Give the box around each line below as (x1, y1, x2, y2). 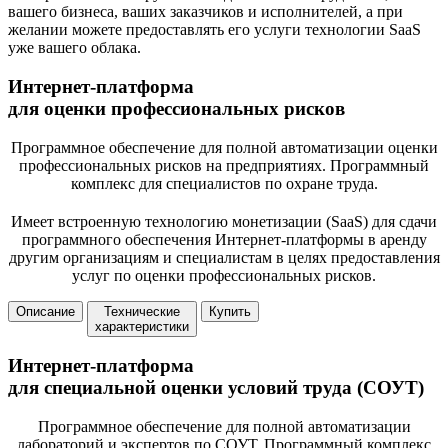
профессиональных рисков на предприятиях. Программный (19, 156, 429, 174)
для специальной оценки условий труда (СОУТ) (8, 377, 424, 399)
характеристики (95, 318, 189, 334)
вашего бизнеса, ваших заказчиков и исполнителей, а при (8, 3, 403, 21)
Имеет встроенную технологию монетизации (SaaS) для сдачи (11, 212, 437, 230)
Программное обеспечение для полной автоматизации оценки (10, 138, 438, 156)
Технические (104, 303, 180, 319)
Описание (16, 303, 75, 319)
